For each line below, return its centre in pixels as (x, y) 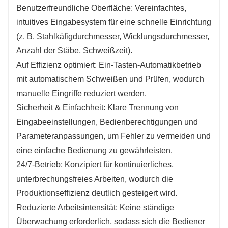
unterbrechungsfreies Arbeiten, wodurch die (95, 179)
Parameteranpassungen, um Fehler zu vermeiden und (113, 136)
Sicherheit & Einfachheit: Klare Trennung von (97, 108)
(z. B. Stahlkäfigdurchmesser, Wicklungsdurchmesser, (113, 37)
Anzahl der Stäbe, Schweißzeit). (74, 51)
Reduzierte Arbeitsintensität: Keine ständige (95, 208)
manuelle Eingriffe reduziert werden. (81, 94)
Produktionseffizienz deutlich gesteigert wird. (97, 193)
